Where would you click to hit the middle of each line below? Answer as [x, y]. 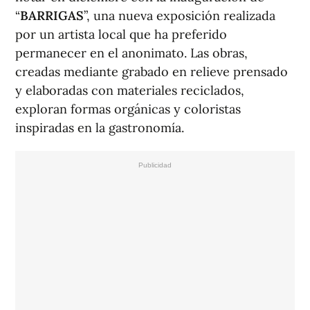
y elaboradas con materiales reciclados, [130, 91]
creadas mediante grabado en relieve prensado [152, 72]
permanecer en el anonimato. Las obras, [131, 53]
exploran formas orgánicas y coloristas [128, 109]
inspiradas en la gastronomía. [100, 128]
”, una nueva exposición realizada [180, 16]
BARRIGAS [52, 16]
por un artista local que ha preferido [121, 35]
